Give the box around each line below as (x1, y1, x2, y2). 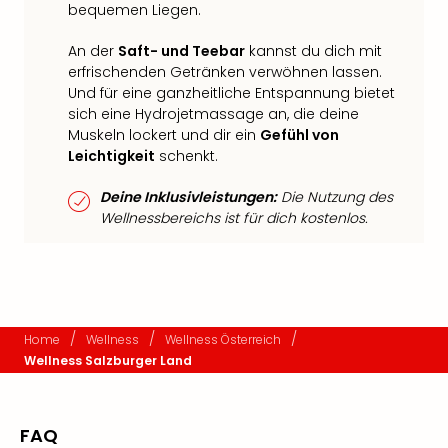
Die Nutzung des (277, 187, 393, 207)
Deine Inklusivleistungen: (100, 187, 277, 207)
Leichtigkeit (68, 146, 155, 166)
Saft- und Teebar (118, 41, 245, 61)
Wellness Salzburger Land (24, 352, 192, 369)
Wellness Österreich (165, 331, 281, 348)
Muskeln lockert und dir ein (68, 125, 260, 145)
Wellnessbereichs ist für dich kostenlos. (100, 208, 368, 228)
